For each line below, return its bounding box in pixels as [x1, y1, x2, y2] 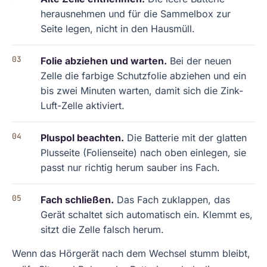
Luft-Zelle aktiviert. [41, 100, 125, 111]
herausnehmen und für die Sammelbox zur [41, 8, 231, 20]
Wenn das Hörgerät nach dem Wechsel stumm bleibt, [12, 247, 250, 259]
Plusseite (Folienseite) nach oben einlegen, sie [41, 147, 246, 159]
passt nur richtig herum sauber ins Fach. [41, 162, 220, 173]
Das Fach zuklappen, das [114, 194, 230, 206]
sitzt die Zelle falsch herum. [41, 223, 164, 235]
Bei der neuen [167, 55, 231, 67]
